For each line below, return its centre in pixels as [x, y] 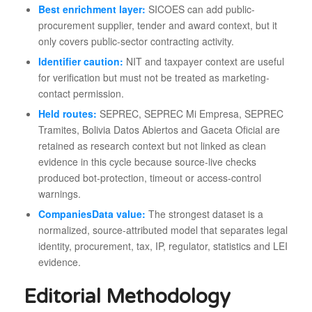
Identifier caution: [80, 61]
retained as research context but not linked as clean [152, 145]
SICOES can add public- [200, 9]
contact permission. [81, 93]
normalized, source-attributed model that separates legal [163, 229]
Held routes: [67, 113]
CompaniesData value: [92, 213]
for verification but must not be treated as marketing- [154, 77]
